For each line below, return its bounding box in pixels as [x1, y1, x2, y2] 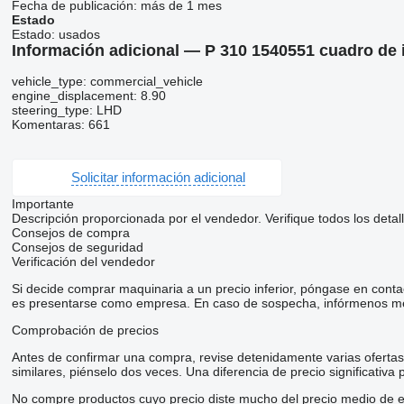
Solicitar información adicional [70, 170, 245, 186]
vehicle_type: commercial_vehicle [11, 73, 203, 88]
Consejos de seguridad [11, 239, 143, 254]
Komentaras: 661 [11, 116, 110, 132]
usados [58, 27, 100, 41]
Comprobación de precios [11, 322, 159, 337]
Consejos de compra [11, 225, 130, 240]
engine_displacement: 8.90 [11, 87, 166, 103]
